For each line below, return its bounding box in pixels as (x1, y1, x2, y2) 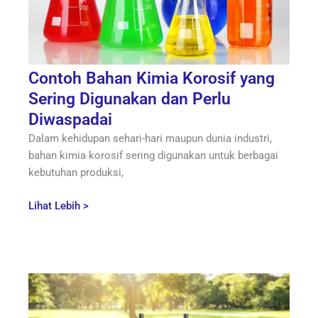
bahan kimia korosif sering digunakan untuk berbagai (28, 149, 278, 163)
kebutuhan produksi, (28, 166, 124, 180)
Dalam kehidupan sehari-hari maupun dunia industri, (28, 132, 272, 146)
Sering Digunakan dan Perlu (28, 89, 231, 109)
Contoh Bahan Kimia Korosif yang (28, 69, 275, 89)
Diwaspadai (28, 110, 112, 130)
